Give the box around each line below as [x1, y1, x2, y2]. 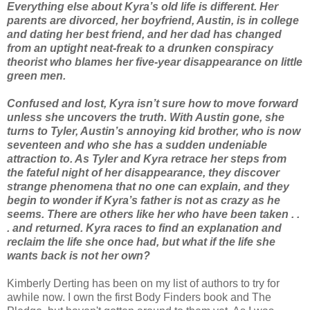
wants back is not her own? [7, 250, 150, 262]
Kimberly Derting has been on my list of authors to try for [7, 277, 280, 290]
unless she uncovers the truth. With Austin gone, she [7, 111, 284, 124]
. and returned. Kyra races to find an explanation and [7, 222, 282, 235]
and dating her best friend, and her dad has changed [7, 28, 282, 41]
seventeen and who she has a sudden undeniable [7, 139, 267, 152]
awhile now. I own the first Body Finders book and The [7, 291, 271, 304]
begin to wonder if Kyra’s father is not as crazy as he [7, 194, 280, 207]
